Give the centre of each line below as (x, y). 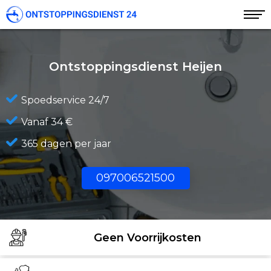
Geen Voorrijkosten (147, 237)
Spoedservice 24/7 (65, 100)
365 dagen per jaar (66, 144)
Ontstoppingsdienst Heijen (135, 67)
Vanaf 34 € (47, 122)
